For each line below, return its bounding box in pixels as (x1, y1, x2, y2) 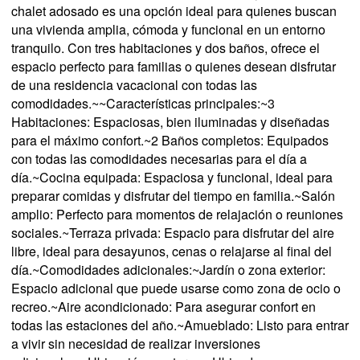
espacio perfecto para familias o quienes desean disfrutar (11, 57, 336, 76)
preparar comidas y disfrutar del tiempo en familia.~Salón (11, 186, 335, 206)
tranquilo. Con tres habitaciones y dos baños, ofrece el (11, 39, 320, 58)
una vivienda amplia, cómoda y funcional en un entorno (11, 20, 325, 39)
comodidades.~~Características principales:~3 (11, 94, 275, 113)
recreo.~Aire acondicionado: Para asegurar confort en (11, 297, 316, 317)
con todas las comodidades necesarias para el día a (11, 149, 307, 169)
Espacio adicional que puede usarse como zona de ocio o (11, 279, 341, 298)
